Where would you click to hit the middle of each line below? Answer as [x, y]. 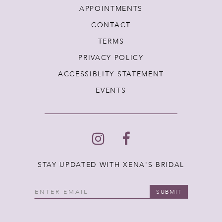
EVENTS [111, 91]
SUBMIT [169, 192]
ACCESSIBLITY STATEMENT [111, 74]
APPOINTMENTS [111, 9]
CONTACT [111, 25]
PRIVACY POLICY [111, 58]
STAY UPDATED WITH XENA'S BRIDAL [111, 165]
